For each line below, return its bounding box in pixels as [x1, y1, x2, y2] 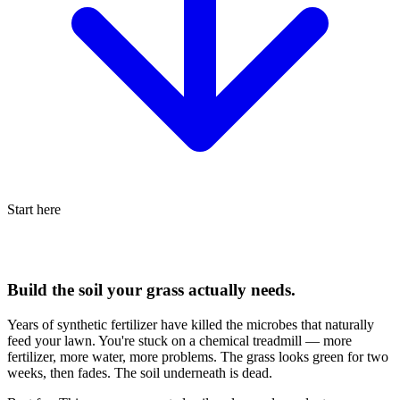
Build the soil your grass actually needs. [7, 280, 296, 300]
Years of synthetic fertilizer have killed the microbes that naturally [7, 317, 374, 333]
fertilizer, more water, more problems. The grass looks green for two [7, 349, 388, 365]
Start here [7, 201, 61, 217]
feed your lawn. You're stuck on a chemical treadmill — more [7, 333, 352, 349]
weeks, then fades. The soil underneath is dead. [7, 365, 272, 381]
